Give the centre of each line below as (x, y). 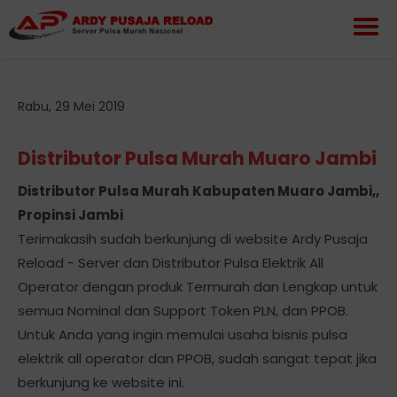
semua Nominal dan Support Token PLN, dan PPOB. (183, 311)
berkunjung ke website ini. (101, 382)
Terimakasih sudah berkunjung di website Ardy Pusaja (193, 239)
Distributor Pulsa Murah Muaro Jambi (197, 158)
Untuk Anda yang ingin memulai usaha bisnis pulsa (183, 335)
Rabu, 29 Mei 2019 (71, 106)
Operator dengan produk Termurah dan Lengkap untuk (198, 287)
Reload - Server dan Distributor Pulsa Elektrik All (171, 263)
